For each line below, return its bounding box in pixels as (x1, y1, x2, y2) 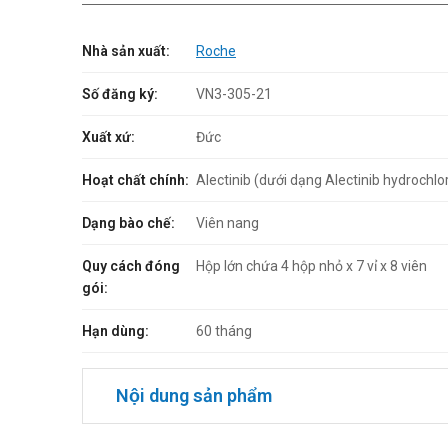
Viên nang (196, 214, 259, 231)
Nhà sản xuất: (82, 42, 170, 59)
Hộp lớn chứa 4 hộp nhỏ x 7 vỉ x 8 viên (196, 257, 427, 274)
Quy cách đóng (82, 257, 180, 274)
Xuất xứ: (82, 128, 135, 145)
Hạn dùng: (82, 322, 149, 339)
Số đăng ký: (82, 85, 158, 102)
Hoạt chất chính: (82, 171, 189, 188)
